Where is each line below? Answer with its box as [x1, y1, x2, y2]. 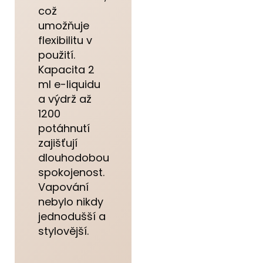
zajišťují [38, 135, 77, 150]
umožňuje [38, 18, 89, 33]
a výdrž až [38, 91, 92, 106]
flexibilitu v [38, 32, 92, 48]
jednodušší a [38, 208, 106, 224]
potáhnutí [38, 120, 90, 136]
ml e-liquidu [38, 76, 100, 92]
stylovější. [38, 223, 89, 238]
